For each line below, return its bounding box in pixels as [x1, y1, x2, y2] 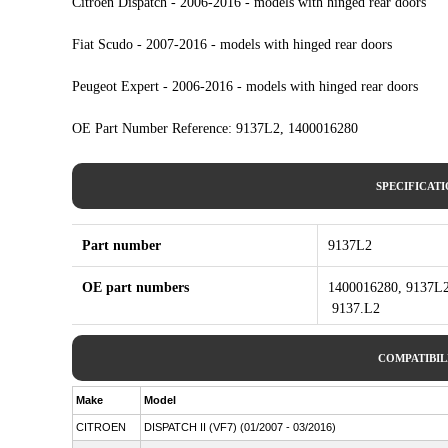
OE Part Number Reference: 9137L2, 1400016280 [72, 121, 358, 136]
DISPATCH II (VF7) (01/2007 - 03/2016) [144, 421, 336, 433]
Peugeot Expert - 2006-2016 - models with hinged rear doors [72, 79, 418, 94]
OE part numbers [82, 280, 189, 295]
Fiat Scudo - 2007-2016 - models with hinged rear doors [72, 37, 392, 52]
